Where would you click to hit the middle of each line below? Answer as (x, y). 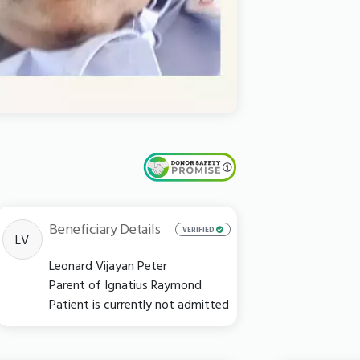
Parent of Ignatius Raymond (125, 285)
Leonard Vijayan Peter (108, 266)
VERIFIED (199, 229)
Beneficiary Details (104, 229)
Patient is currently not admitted (139, 304)
